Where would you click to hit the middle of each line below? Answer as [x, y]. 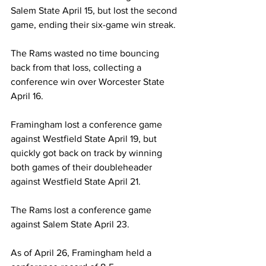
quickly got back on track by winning [88, 153]
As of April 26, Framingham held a [82, 253]
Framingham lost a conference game [88, 125]
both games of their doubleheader [83, 167]
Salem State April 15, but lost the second [95, 11]
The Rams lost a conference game [82, 210]
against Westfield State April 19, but [85, 139]
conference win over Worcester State [89, 82]
